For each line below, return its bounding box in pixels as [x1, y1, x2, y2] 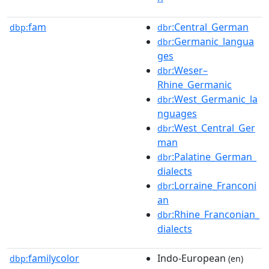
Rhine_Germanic [157, 77, 232, 91]
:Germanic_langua [172, 34, 254, 48]
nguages [157, 106, 197, 120]
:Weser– [172, 63, 208, 77]
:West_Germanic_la [172, 92, 258, 106]
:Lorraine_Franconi [172, 178, 256, 192]
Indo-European [157, 251, 226, 265]
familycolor [28, 251, 79, 265]
